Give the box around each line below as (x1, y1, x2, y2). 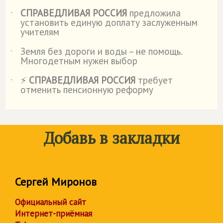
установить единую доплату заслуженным (20, 16, 198, 28)
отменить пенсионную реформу (20, 84, 153, 96)
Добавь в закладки (43, 127, 180, 148)
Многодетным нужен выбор (20, 55, 137, 67)
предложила (127, 7, 181, 19)
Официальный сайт (15, 197, 86, 208)
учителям (20, 26, 59, 38)
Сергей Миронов (15, 175, 97, 189)
